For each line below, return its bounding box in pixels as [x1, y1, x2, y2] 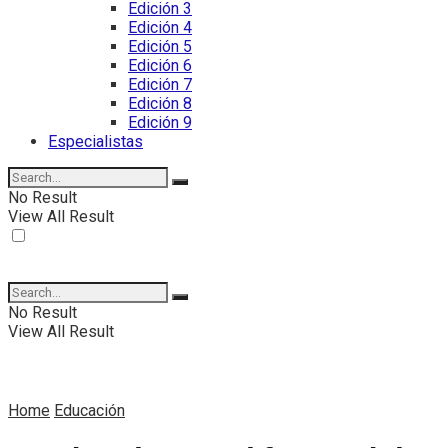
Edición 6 [128, 56, 192, 75]
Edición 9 [128, 113, 192, 132]
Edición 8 [128, 94, 192, 113]
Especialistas [48, 132, 143, 151]
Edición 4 [128, 18, 192, 37]
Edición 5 [128, 37, 192, 56]
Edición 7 [128, 75, 192, 94]
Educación [54, 400, 125, 420]
